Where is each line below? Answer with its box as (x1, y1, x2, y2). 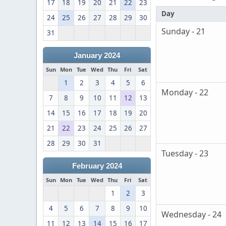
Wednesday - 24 (161, 209, 221, 220)
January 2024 (74, 51, 120, 60)
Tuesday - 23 (161, 148, 208, 159)
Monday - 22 (161, 87, 208, 98)
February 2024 (72, 162, 122, 170)
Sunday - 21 (161, 26, 205, 37)
